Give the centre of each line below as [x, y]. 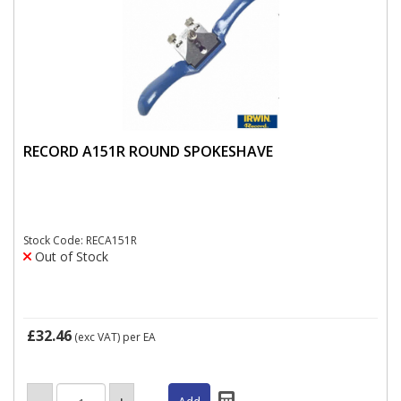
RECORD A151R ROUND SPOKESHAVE [148, 151]
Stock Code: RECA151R [80, 240]
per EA [139, 337]
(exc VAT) [97, 337]
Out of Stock [70, 256]
